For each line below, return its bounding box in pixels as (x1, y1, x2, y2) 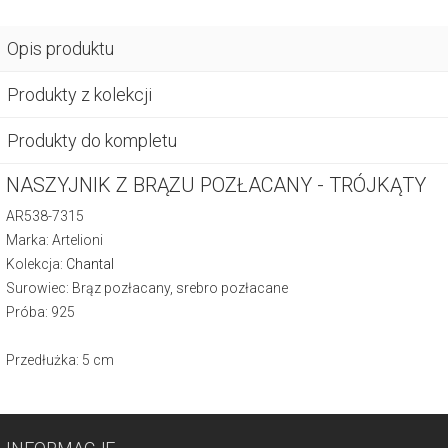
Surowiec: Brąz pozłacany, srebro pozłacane (6, 279, 288, 296)
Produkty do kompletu (7, 129, 177, 151)
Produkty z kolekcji (7, 83, 152, 105)
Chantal (66, 255, 114, 272)
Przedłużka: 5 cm (6, 351, 114, 368)
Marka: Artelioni (6, 231, 103, 248)
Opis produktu (7, 37, 114, 59)
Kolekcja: (6, 255, 66, 272)
